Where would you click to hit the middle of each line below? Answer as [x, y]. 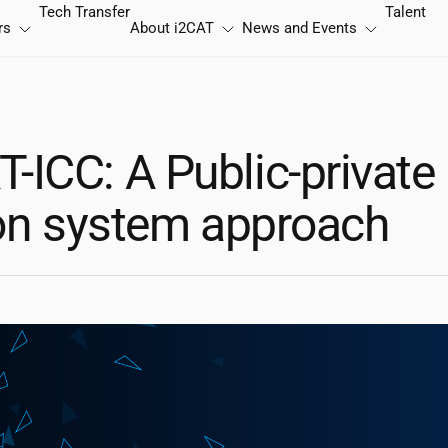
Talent [405, 12]
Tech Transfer [84, 12]
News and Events [299, 28]
